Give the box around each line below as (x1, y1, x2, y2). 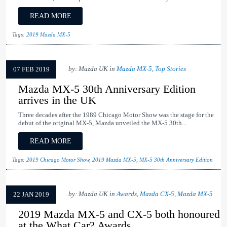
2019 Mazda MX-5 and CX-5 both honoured (18, 208, 220, 221)
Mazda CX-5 (140, 191, 174, 198)
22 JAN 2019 (13, 191, 49, 199)
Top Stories (155, 65, 186, 73)
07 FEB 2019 (13, 66, 50, 73)
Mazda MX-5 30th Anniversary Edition (18, 83, 196, 96)
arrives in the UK (18, 94, 96, 107)
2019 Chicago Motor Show (26, 157, 89, 163)
